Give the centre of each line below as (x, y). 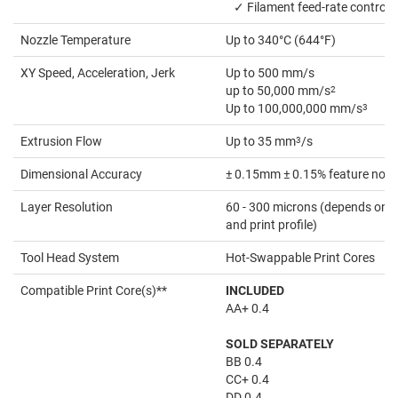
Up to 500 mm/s (270, 73)
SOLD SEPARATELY (280, 344)
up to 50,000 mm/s (278, 91)
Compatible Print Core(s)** (94, 291)
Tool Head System (70, 258)
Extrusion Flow (61, 142)
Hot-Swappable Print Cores (300, 258)
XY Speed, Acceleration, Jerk (98, 73)
